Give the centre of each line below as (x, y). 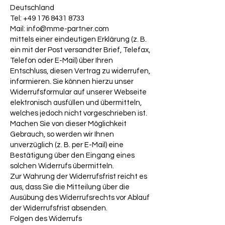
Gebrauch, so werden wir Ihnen (62, 135)
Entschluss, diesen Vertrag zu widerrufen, (80, 71)
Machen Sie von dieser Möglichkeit (68, 124)
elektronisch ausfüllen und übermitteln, (76, 103)
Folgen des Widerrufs (46, 219)
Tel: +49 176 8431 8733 (47, 19)
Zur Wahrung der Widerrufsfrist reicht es (79, 177)
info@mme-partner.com (68, 29)
